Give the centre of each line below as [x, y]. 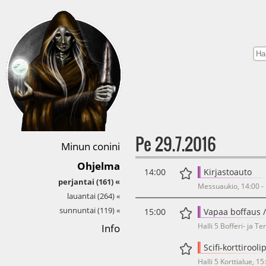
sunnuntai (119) [87, 210]
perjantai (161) [86, 182]
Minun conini [91, 147]
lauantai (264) [91, 196]
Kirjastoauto [228, 172]
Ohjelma [99, 166]
